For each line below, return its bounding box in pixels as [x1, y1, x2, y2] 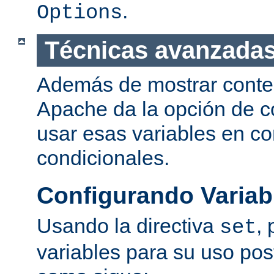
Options [37, 1, 122, 25]
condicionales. [37, 146, 169, 169]
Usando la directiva [37, 213, 220, 237]
